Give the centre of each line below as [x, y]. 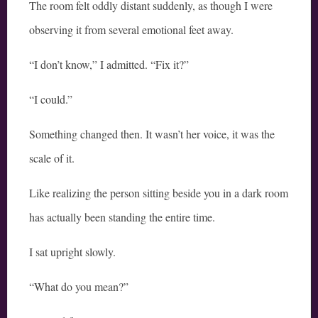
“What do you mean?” [79, 287]
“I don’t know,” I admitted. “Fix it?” [109, 65]
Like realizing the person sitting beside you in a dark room [159, 193]
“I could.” [51, 99]
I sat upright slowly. [72, 252]
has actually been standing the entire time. [122, 217]
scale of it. [52, 158]
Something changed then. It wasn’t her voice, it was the [152, 134]
